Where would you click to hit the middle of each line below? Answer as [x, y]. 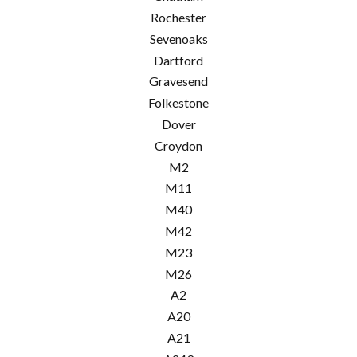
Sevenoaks [178, 38]
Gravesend [178, 81]
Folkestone [178, 103]
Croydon [178, 145]
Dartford [178, 60]
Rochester [178, 18]
